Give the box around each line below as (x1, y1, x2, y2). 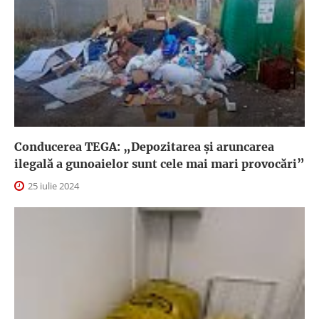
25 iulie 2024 (26, 179, 79, 192)
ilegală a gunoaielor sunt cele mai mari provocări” (14, 156, 305, 171)
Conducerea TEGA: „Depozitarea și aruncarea (14, 139, 274, 154)
